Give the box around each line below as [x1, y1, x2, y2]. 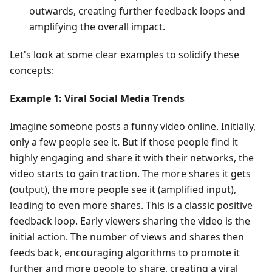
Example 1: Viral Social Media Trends [10, 92, 185, 106]
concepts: [10, 64, 54, 78]
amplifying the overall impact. [29, 20, 165, 34]
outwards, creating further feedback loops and [29, 4, 245, 18]
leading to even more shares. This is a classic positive [10, 199, 253, 212]
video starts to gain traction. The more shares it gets [10, 167, 251, 181]
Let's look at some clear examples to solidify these [10, 48, 239, 62]
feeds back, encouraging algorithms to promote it [10, 246, 240, 260]
